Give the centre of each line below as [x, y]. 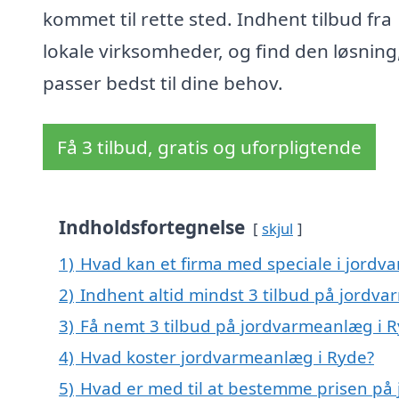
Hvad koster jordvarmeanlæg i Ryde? [227, 357]
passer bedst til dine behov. [163, 83]
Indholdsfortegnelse [152, 228]
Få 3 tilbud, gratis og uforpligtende [209, 147]
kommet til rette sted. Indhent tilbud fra [217, 19]
